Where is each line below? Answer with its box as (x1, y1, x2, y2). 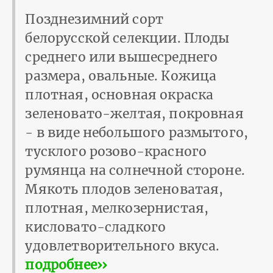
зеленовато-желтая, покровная (25, 105, 244, 122)
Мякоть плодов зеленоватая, (25, 181, 224, 198)
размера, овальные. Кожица (25, 68, 217, 85)
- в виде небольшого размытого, (25, 124, 249, 141)
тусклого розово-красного (25, 143, 207, 160)
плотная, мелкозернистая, (25, 200, 209, 217)
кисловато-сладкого (25, 219, 166, 236)
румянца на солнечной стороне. (25, 162, 245, 179)
